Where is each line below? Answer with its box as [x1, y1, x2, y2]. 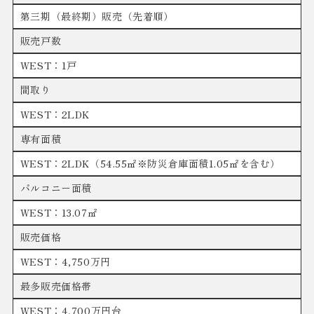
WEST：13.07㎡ [20, 205, 98, 220]
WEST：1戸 [20, 58, 77, 73]
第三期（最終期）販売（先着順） [20, 9, 174, 24]
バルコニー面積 [20, 181, 92, 196]
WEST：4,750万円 [20, 254, 111, 269]
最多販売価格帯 [20, 279, 92, 294]
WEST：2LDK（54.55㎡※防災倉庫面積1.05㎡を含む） [20, 156, 280, 171]
